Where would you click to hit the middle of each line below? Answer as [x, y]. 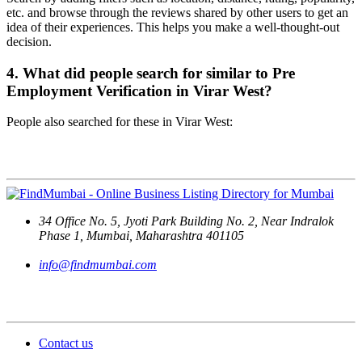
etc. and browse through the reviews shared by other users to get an [177, 13]
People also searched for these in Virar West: [120, 122]
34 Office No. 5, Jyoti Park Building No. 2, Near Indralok [186, 221]
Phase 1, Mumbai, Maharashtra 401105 [141, 235]
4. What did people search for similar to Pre [151, 73]
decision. [29, 42]
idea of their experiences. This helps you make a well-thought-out [173, 27]
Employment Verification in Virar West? [139, 90]
